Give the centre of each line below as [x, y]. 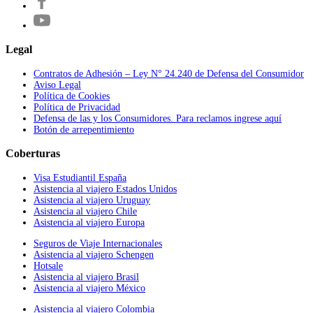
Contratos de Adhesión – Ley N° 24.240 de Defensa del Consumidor [169, 73]
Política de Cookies [72, 96]
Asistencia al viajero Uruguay [92, 200]
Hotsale [48, 265]
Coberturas [33, 154]
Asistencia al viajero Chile [85, 211]
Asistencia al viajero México [89, 288]
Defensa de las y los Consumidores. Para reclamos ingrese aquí [158, 118]
